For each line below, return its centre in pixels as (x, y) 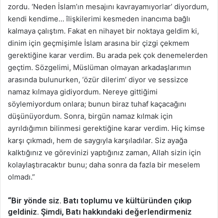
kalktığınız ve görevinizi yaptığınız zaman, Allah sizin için (104, 153)
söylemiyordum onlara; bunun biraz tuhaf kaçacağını (97, 104)
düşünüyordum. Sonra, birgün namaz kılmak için (90, 116)
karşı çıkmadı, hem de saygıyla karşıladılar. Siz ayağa (98, 141)
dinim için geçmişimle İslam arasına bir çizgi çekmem (99, 43)
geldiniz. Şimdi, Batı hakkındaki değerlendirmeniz (100, 212)
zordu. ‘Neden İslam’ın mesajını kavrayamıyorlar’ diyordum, (108, 7)
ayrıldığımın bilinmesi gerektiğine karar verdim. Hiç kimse (106, 128)
